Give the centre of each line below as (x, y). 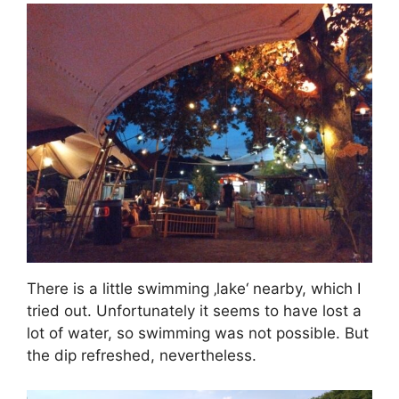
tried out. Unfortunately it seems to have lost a (194, 311)
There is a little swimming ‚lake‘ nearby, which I (194, 289)
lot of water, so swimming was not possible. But (198, 334)
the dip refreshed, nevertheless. (142, 356)
